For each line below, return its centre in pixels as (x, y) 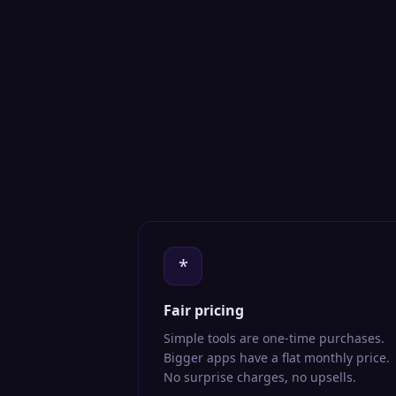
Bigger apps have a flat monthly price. (277, 358)
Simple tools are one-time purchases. (274, 338)
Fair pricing (204, 310)
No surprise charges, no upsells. (260, 377)
